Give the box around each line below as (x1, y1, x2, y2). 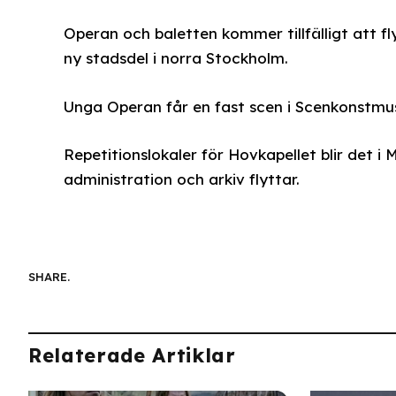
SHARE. (28, 270, 70, 285)
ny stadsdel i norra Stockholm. (63, 49, 288, 68)
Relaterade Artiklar (28, 342, 236, 368)
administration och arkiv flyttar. (63, 169, 300, 188)
